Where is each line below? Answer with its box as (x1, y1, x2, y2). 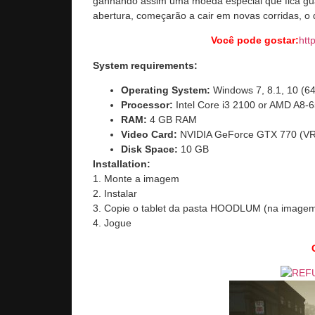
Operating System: (121, 84, 210, 96)
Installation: (93, 158, 150, 170)
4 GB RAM (147, 114, 197, 126)
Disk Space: (121, 143, 178, 155)
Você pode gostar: (211, 34, 299, 46)
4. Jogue (93, 217, 131, 229)
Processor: (121, 99, 173, 111)
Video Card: (121, 129, 177, 141)
